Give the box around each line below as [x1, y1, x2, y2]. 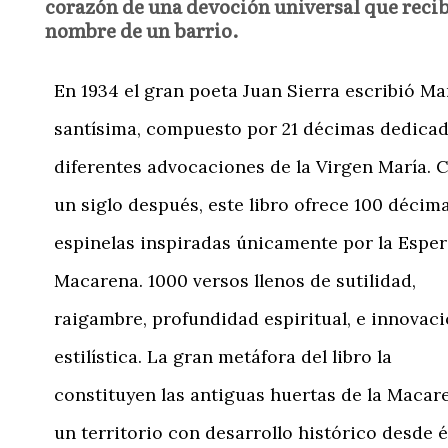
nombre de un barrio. [45, 14, 239, 44]
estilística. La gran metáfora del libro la [54, 344, 392, 368]
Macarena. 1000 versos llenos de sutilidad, [54, 268, 416, 292]
